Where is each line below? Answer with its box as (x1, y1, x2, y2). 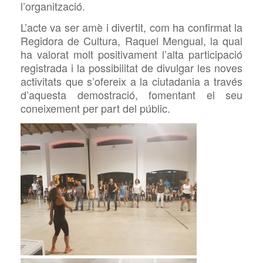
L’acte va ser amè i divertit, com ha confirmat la (21, 19, 242, 35)
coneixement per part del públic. (21, 100, 170, 116)
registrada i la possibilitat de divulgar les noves (21, 60, 242, 76)
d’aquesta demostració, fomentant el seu (21, 87, 242, 103)
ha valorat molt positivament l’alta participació (21, 46, 242, 62)
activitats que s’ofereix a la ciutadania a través (21, 73, 242, 89)
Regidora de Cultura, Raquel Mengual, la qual (21, 33, 242, 49)
